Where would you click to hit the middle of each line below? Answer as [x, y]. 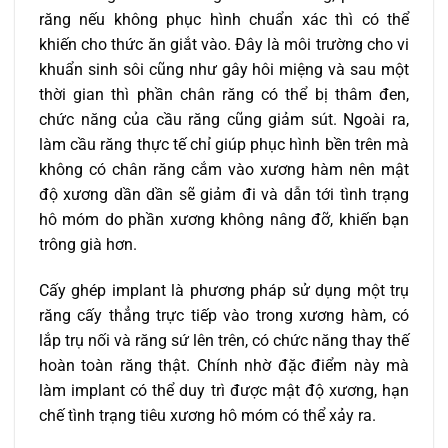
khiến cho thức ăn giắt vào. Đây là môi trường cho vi [224, 45]
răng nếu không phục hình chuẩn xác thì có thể [224, 20]
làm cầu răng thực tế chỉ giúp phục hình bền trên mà [224, 145]
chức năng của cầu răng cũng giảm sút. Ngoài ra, [224, 120]
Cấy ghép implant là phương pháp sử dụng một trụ [224, 291]
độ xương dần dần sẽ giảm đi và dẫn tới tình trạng [224, 195]
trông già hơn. [88, 245]
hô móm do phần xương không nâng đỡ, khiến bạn [224, 220]
